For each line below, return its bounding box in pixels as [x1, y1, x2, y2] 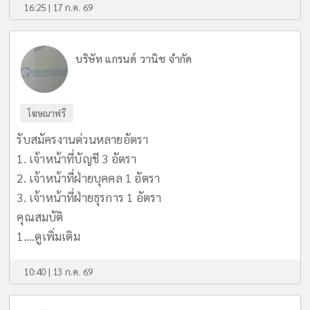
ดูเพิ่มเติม [35, 228, 80, 244]
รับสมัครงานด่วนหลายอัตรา [17, 131, 149, 147]
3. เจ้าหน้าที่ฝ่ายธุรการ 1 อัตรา [17, 190, 162, 205]
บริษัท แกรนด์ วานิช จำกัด [75, 52, 192, 66]
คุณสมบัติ [17, 209, 64, 224]
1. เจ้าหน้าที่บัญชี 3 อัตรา [17, 151, 137, 166]
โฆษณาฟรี [28, 107, 66, 119]
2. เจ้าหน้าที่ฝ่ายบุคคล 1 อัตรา [17, 170, 161, 185]
